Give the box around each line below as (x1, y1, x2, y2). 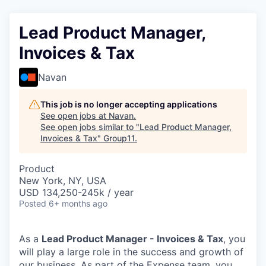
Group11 (103, 132, 135, 143)
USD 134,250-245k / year (19, 186, 134, 198)
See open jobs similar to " (40, 121, 140, 132)
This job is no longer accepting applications (40, 99, 217, 109)
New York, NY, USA (19, 174, 106, 186)
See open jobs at (40, 110, 109, 121)
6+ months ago (49, 198, 107, 208)
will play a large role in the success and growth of (19, 245, 243, 258)
